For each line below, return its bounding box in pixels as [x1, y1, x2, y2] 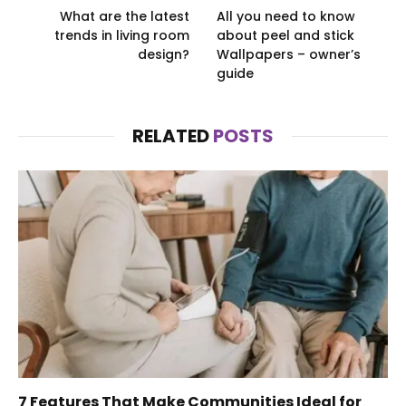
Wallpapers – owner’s [217, 44, 361, 63]
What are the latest [60, 6, 189, 25]
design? [138, 44, 189, 63]
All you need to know [217, 6, 355, 25]
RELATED [132, 122, 213, 149]
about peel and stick [217, 25, 354, 44]
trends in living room [54, 25, 189, 44]
